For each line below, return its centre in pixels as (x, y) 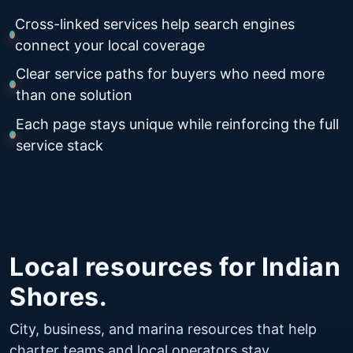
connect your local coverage (110, 45)
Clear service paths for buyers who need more (170, 74)
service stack (59, 145)
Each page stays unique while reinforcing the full (177, 124)
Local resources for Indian (175, 266)
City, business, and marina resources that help (163, 329)
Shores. (59, 296)
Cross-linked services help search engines (154, 24)
